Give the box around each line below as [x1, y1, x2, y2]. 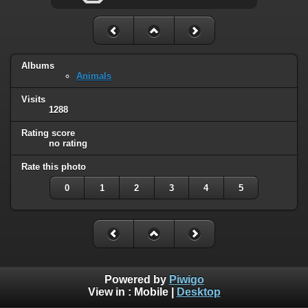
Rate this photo [21, 161, 86, 172]
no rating [49, 137, 87, 148]
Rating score [21, 127, 75, 138]
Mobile [133, 286, 168, 298]
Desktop [176, 286, 221, 298]
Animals [76, 71, 111, 82]
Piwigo [168, 274, 204, 286]
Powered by [104, 274, 169, 286]
